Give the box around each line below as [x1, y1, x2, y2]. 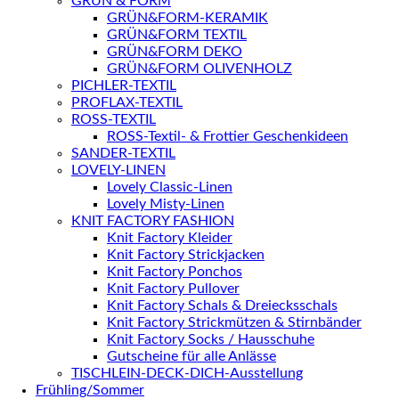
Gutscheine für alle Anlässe [107, 349, 276, 363]
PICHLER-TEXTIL [71, 78, 176, 93]
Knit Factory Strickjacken [107, 248, 265, 262]
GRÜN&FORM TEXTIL [107, 28, 247, 42]
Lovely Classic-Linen [107, 180, 232, 194]
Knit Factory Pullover [107, 281, 240, 296]
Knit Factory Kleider [107, 231, 232, 245]
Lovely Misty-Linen [107, 197, 224, 211]
